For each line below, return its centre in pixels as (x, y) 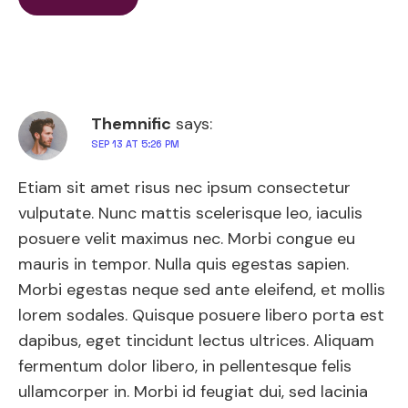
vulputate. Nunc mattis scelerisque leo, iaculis (190, 213)
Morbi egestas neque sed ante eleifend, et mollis (202, 289)
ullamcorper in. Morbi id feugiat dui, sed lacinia (193, 391)
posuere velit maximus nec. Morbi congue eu (187, 238)
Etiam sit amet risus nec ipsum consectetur (184, 187)
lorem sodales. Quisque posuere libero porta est (201, 315)
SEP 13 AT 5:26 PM (135, 143)
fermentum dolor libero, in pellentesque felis (185, 366)
